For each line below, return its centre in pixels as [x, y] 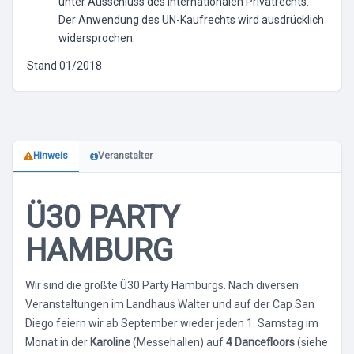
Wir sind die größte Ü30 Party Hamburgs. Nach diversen [162, 285]
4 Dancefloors [260, 342]
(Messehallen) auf [179, 342]
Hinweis [51, 156]
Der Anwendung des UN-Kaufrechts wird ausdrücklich [191, 20]
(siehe [311, 342]
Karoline [111, 342]
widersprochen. [97, 38]
